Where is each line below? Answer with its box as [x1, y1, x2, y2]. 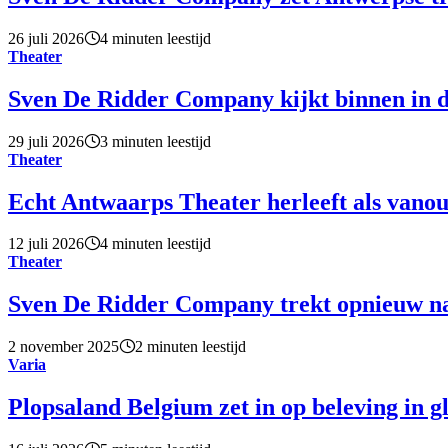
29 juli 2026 [8, 132, 84, 150]
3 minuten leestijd [100, 132, 211, 150]
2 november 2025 [8, 338, 119, 356]
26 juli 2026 [8, 29, 84, 47]
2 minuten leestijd [135, 338, 246, 356]
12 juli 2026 [8, 235, 84, 253]
